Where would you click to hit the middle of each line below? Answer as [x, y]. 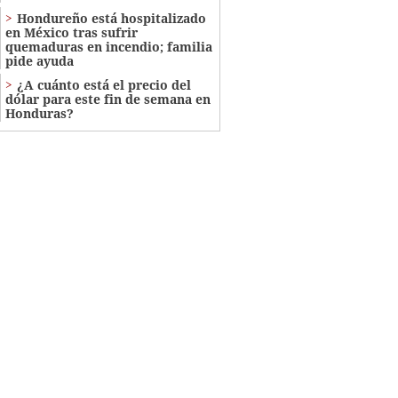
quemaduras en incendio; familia [108, 46]
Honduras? [39, 113]
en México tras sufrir [71, 32]
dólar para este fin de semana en [107, 99]
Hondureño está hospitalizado [111, 18]
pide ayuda [39, 60]
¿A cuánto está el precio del [103, 84]
